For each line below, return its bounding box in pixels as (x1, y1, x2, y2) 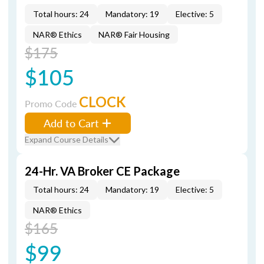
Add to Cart (44, 115, 99, 130)
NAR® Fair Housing (98, 29, 170, 39)
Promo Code (25, 97, 79, 110)
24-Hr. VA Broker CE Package (25, 164, 180, 178)
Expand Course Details (25, 134, 108, 144)
